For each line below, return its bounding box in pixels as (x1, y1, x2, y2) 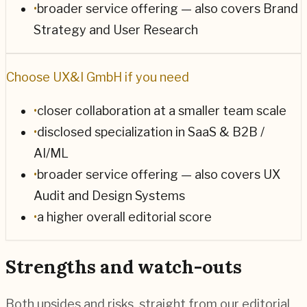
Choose (6, 69, 53, 84)
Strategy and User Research (34, 22, 198, 37)
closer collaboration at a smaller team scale (37, 103, 286, 118)
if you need (122, 69, 189, 84)
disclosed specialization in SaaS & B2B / (37, 124, 265, 139)
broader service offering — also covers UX (37, 167, 280, 182)
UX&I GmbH (53, 69, 122, 84)
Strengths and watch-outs (5, 255, 242, 279)
